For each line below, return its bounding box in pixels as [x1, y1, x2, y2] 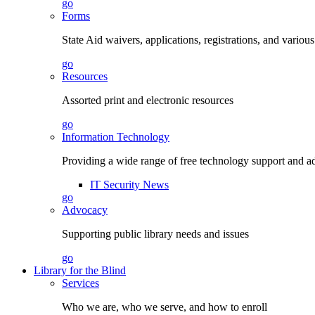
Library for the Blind [34, 264, 126, 276]
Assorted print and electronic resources [62, 94, 233, 106]
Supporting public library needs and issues [62, 228, 249, 240]
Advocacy [62, 204, 108, 216]
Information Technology [62, 131, 169, 143]
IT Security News [90, 179, 169, 191]
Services [62, 277, 99, 289]
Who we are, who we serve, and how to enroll [62, 301, 267, 313]
